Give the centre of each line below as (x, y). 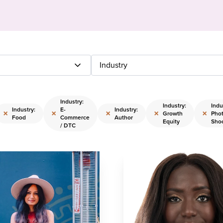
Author (124, 117)
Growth (173, 113)
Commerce (75, 117)
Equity (171, 121)
